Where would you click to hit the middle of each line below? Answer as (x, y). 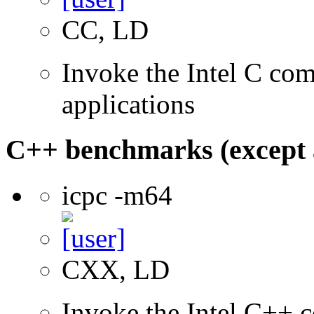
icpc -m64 (117, 195)
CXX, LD (116, 269)
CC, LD (105, 30)
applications (128, 104)
